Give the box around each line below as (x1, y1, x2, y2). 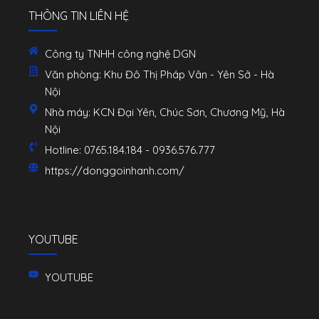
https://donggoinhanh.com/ (44, 163, 184, 177)
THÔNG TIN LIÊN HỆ (28, 8, 129, 23)
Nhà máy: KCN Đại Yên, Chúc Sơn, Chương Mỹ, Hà (44, 105, 285, 119)
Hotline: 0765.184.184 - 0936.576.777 (44, 142, 215, 157)
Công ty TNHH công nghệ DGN (44, 46, 196, 61)
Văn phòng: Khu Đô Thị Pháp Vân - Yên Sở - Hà (44, 67, 274, 81)
